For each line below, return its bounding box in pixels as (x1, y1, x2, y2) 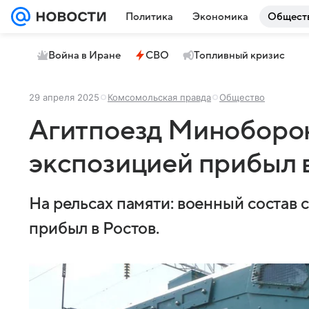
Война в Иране (48, 50, 121, 61)
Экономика (192, 11, 248, 22)
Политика (126, 11, 173, 22)
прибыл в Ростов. (29, 220, 160, 238)
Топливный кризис (194, 50, 285, 61)
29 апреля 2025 (29, 92, 99, 103)
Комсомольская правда (108, 92, 211, 103)
